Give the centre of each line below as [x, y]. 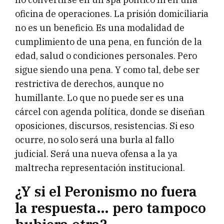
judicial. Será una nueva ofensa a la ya [96, 154]
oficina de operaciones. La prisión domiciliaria [112, 14]
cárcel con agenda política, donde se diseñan [110, 112]
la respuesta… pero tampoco [110, 208]
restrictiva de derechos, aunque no [89, 84]
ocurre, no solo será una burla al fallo [94, 140]
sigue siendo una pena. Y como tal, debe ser [107, 70]
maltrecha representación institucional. [100, 168]
